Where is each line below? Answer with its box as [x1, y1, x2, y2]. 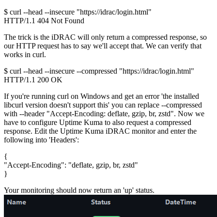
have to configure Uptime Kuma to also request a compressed [4, 118, 191, 127]
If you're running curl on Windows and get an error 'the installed [4, 92, 199, 101]
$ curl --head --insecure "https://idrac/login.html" [4, 8, 152, 16]
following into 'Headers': [4, 136, 79, 144]
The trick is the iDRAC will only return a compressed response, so [4, 33, 207, 42]
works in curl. [4, 50, 46, 59]
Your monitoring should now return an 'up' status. [4, 186, 155, 195]
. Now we [174, 109, 204, 118]
